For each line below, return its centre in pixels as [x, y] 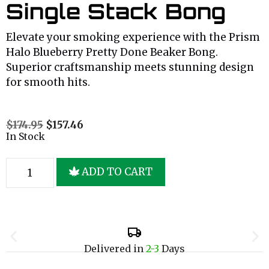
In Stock [26, 137]
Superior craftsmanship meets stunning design [130, 68]
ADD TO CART [117, 171]
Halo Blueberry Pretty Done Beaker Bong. [112, 53]
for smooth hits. [48, 83]
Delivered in [115, 248]
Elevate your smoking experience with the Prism [133, 38]
